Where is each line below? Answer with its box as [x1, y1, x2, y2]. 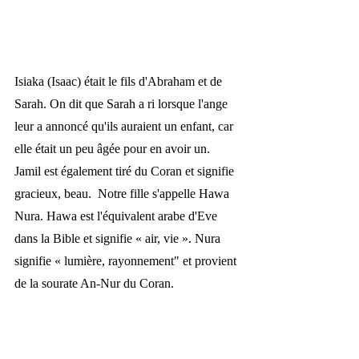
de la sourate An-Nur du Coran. [14, 276, 174, 290]
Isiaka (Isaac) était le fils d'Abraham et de [14, 74, 225, 88]
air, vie [145, 231, 182, 245]
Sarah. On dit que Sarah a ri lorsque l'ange [14, 96, 231, 111]
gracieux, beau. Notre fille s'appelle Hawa [14, 186, 232, 200]
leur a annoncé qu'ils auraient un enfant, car [14, 119, 236, 133]
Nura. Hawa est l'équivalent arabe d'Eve [14, 208, 220, 223]
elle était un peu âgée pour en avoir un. [14, 141, 213, 155]
